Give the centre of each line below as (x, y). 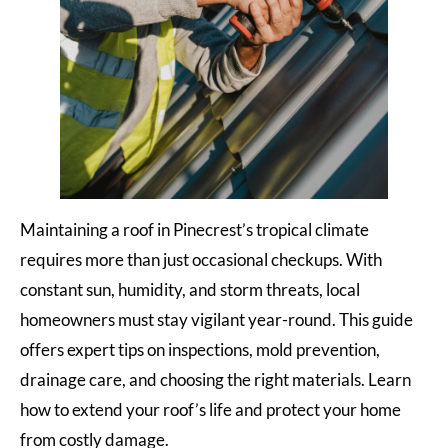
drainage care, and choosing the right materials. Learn (215, 380)
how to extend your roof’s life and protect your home (210, 410)
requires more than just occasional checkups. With (201, 260)
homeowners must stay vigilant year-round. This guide (216, 320)
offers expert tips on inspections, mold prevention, (200, 350)
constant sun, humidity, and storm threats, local (190, 290)
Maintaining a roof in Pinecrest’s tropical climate (194, 230)
